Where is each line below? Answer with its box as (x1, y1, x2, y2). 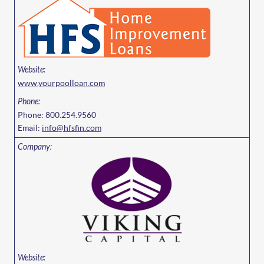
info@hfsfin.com (42, 123, 101, 133)
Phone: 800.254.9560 (18, 110, 96, 120)
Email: (18, 123, 42, 133)
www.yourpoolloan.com (18, 78, 105, 88)
